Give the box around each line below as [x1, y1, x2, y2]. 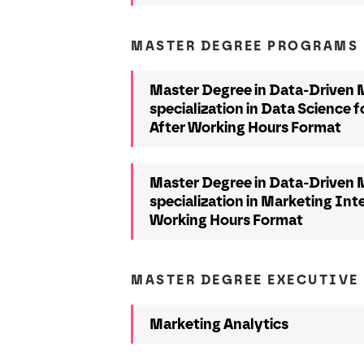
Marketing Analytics [149, 314, 289, 333]
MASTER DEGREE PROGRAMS [131, 38, 359, 54]
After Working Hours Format [149, 118, 342, 136]
